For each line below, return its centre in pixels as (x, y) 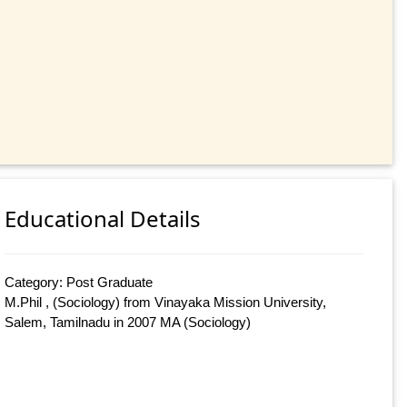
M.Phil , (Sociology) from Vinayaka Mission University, (166, 303)
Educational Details (103, 219)
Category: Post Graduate (79, 283)
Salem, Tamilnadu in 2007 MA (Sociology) (128, 323)
